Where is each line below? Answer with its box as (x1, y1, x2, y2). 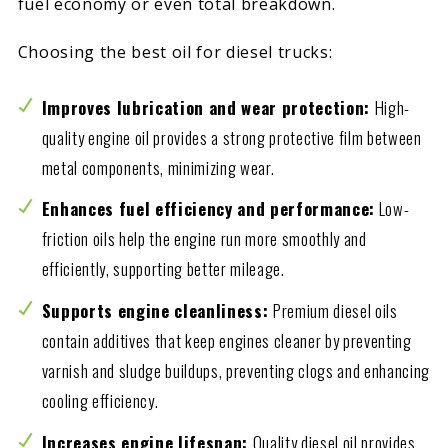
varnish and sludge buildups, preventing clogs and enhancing (41, 358, 431, 384)
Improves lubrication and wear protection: (41, 94, 375, 120)
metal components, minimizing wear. (41, 154, 275, 180)
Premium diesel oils (273, 298, 398, 324)
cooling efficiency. (41, 388, 159, 414)
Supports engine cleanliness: (41, 298, 273, 324)
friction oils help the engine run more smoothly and (41, 226, 367, 252)
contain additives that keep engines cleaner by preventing (41, 328, 412, 354)
